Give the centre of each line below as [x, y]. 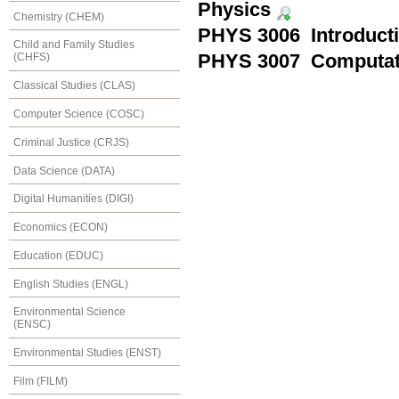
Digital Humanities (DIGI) [73, 199]
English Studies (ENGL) [71, 284]
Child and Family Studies [74, 45]
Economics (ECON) [61, 228]
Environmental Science [69, 312]
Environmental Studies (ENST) [87, 353]
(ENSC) [32, 325]
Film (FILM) [41, 381]
